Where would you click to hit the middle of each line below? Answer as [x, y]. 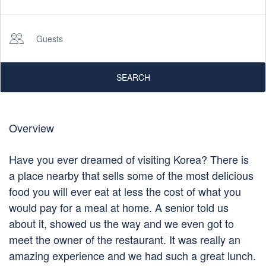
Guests [50, 39]
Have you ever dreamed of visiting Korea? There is [129, 159]
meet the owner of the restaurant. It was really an [125, 239]
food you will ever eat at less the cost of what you [125, 191]
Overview [31, 128]
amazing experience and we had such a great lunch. [132, 255]
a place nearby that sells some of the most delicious [131, 175]
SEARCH [133, 77]
